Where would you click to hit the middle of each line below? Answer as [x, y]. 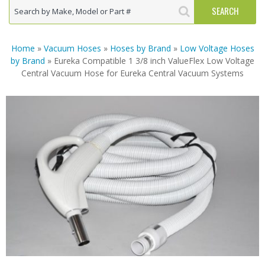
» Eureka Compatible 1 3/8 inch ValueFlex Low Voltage [150, 60]
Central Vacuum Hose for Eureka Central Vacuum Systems [132, 73]
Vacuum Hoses [72, 48]
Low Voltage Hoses [217, 48]
